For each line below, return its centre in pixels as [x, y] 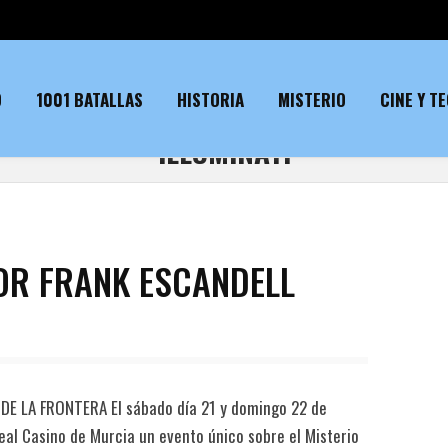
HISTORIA [210, 99]
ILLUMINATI [224, 150]
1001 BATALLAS [89, 99]
